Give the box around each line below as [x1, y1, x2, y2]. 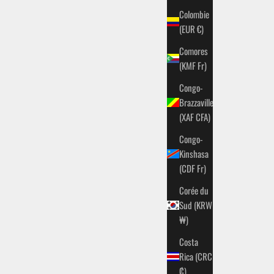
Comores [179, 44, 208, 58]
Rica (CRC [179, 250, 212, 264]
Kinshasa [179, 147, 209, 161]
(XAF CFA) [196, 110, 210, 124]
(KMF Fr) [198, 59, 207, 73]
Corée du [179, 183, 209, 198]
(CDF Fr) [197, 161, 206, 176]
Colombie [179, 7, 209, 21]
